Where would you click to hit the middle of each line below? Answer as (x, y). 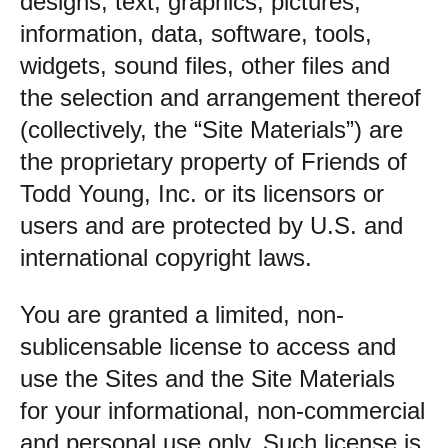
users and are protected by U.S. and (211, 225)
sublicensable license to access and (208, 346)
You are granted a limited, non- (182, 314)
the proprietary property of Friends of (213, 161)
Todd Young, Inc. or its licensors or (202, 193)
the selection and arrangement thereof (220, 97)
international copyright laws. (166, 257)
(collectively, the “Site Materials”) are (211, 129)
